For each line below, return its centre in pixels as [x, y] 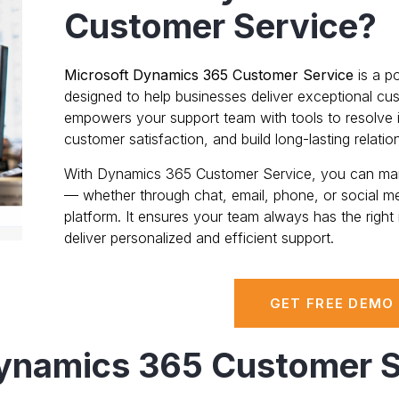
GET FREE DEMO [332, 304]
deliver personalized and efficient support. [199, 237]
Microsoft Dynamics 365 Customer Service [208, 75]
